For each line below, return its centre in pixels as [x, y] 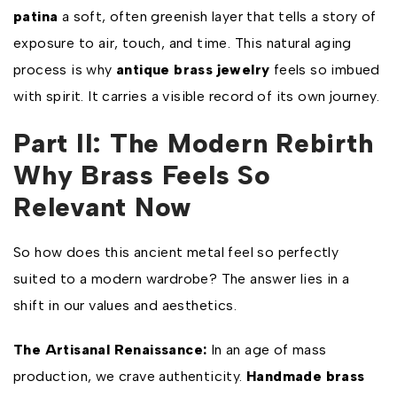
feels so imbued [325, 70]
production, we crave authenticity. [130, 376]
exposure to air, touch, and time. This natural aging [183, 43]
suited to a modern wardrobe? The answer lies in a [182, 279]
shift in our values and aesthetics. [125, 305]
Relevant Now [102, 207]
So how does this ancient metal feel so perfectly [176, 252]
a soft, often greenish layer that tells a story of [219, 16]
